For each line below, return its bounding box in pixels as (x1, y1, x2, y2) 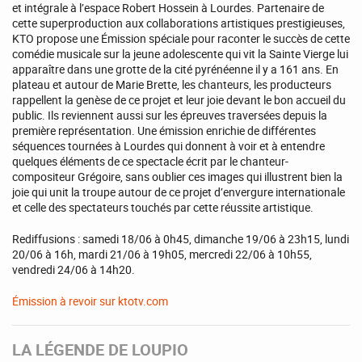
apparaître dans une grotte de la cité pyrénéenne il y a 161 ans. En (12, 61, 339, 77)
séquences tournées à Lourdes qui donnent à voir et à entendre (12, 137, 325, 154)
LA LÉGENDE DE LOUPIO (12, 338, 192, 360)
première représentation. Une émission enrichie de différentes (12, 122, 316, 138)
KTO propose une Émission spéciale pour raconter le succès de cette (12, 30, 350, 46)
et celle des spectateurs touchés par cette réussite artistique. (12, 199, 314, 215)
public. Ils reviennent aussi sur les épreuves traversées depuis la (12, 107, 327, 123)
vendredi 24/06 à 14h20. (12, 261, 135, 277)
